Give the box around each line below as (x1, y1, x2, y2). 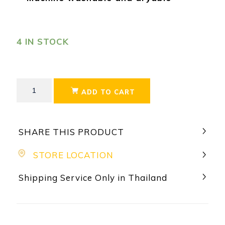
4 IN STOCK (17, 36, 69, 47)
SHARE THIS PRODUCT (19, 127, 124, 138)
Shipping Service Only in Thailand (19, 172, 167, 183)
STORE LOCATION (33, 149, 114, 160)
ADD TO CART (81, 87, 135, 96)
